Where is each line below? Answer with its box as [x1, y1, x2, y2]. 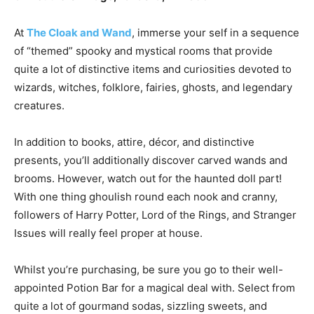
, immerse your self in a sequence [132, 25, 299, 39]
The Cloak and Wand [27, 25, 132, 39]
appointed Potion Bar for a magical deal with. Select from [14, 280, 295, 294]
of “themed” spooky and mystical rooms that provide [14, 43, 273, 57]
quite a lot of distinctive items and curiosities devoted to [14, 62, 292, 76]
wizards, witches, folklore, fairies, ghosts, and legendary [14, 80, 292, 94]
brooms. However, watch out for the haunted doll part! [14, 171, 282, 185]
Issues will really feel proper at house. [14, 226, 203, 240]
